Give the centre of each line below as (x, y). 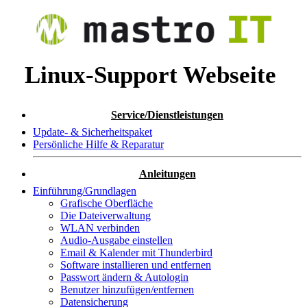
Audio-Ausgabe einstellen (116, 240)
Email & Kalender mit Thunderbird (136, 252)
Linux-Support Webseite (150, 75)
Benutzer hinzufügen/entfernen (127, 289)
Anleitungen (167, 173)
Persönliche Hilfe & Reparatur (98, 144)
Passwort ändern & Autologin (124, 277)
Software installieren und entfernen (136, 265)
